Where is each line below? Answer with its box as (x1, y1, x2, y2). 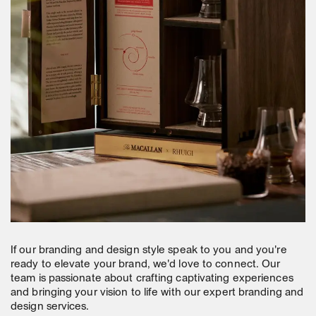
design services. (11, 302, 90, 312)
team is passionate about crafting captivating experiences (11, 274, 293, 284)
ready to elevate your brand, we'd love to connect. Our (11, 260, 281, 270)
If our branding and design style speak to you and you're (11, 245, 287, 256)
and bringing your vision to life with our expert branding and (11, 288, 304, 298)
